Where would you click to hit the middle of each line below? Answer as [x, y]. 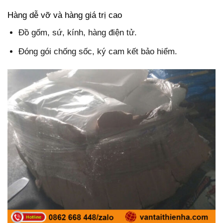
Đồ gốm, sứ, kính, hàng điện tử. [78, 33]
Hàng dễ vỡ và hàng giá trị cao [65, 15]
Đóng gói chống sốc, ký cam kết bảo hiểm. [98, 51]
